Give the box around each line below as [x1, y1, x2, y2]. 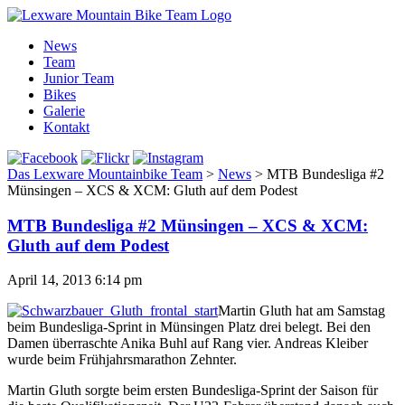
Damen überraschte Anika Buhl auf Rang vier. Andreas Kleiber [7, 335, 368, 352]
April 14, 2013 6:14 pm [7, 272, 142, 288]
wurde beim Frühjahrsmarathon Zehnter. [7, 352, 240, 368]
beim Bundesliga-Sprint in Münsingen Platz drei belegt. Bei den [7, 319, 371, 335]
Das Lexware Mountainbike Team [7, 166, 202, 182]
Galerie [43, 103, 85, 118]
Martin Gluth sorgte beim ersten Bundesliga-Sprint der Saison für [7, 382, 378, 399]
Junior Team [43, 71, 114, 86]
